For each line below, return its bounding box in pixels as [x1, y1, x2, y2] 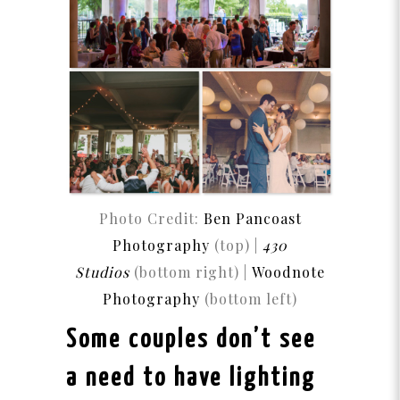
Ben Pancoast [203, 209, 302, 229]
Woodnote [252, 262, 325, 282]
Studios [75, 262, 129, 282]
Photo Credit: [98, 209, 204, 229]
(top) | [214, 236, 258, 255]
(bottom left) [200, 289, 297, 309]
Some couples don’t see [66, 328, 316, 354]
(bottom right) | [129, 262, 252, 282]
